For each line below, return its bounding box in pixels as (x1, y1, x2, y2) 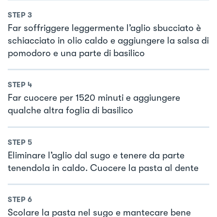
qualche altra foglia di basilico (8, 105, 133, 116)
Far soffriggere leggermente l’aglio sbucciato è (8, 22, 201, 33)
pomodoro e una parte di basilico (8, 47, 145, 59)
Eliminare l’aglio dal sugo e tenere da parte (8, 150, 185, 161)
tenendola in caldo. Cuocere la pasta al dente (8, 162, 199, 173)
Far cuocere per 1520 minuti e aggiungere (8, 93, 180, 104)
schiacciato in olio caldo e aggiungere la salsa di (8, 35, 209, 46)
